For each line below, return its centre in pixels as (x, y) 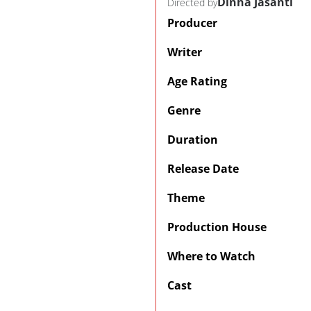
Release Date (203, 169)
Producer (192, 23)
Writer (185, 52)
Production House (217, 227)
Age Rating (197, 81)
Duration (193, 140)
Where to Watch (211, 256)
